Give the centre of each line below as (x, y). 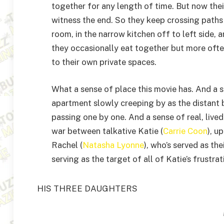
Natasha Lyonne (113, 145)
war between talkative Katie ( (107, 131)
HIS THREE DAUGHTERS (87, 188)
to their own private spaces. (104, 62)
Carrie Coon (185, 131)
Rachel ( (67, 145)
